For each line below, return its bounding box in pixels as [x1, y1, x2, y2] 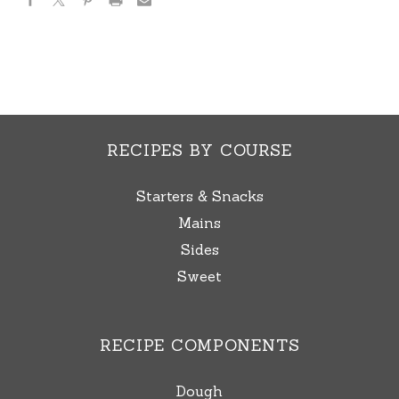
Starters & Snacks [135, 187, 264, 206]
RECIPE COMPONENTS [99, 335, 300, 356]
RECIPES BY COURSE [107, 140, 292, 161]
